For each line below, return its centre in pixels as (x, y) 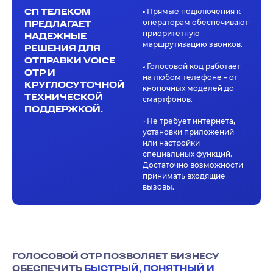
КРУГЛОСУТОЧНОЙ (75, 85)
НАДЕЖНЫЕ (55, 36)
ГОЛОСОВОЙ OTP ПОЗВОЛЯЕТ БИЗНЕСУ (116, 256)
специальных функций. (187, 154)
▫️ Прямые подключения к (192, 11)
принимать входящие (184, 175)
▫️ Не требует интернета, (189, 121)
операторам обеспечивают (196, 22)
